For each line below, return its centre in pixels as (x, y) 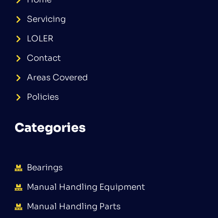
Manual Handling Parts (74, 207)
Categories (50, 128)
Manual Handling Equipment (86, 187)
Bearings (45, 168)
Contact (44, 58)
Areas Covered (57, 78)
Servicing (46, 19)
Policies (43, 97)
